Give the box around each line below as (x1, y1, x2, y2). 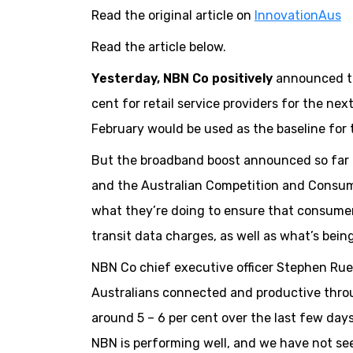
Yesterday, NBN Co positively (91, 71, 273, 87)
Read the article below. (91, 39, 226, 55)
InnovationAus (254, 8, 341, 24)
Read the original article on (91, 8, 255, 24)
